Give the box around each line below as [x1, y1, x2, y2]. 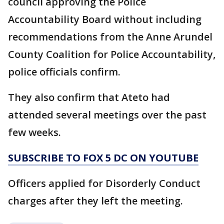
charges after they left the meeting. [8, 193, 183, 207]
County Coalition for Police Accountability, [8, 47, 215, 61]
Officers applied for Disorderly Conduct [8, 176, 200, 190]
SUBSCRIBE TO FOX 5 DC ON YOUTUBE [8, 150, 198, 164]
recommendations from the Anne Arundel [8, 29, 212, 43]
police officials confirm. [8, 64, 120, 78]
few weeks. [8, 125, 61, 139]
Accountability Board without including [8, 12, 201, 26]
